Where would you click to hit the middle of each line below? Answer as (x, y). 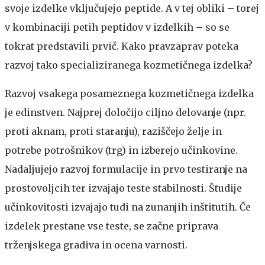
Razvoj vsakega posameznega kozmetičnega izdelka (129, 93)
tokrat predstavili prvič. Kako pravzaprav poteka (122, 46)
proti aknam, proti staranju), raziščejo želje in (113, 131)
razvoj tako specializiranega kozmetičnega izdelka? (129, 65)
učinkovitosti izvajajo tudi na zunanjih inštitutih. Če (128, 207)
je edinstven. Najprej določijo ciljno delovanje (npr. (125, 112)
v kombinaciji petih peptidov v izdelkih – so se (117, 27)
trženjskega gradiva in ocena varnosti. (96, 245)
